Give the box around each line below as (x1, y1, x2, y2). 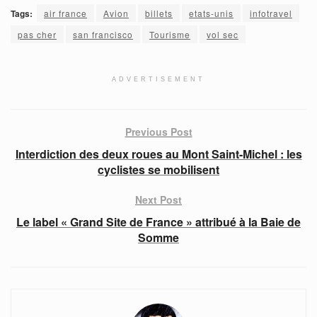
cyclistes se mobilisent (98, 161, 219, 178)
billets (145, 7, 173, 20)
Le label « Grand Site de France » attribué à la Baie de (16, 214, 301, 231)
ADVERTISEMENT (112, 76, 205, 83)
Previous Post (125, 125, 192, 139)
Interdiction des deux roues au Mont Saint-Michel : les (15, 146, 302, 163)
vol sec (207, 28, 238, 41)
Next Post (135, 192, 182, 207)
